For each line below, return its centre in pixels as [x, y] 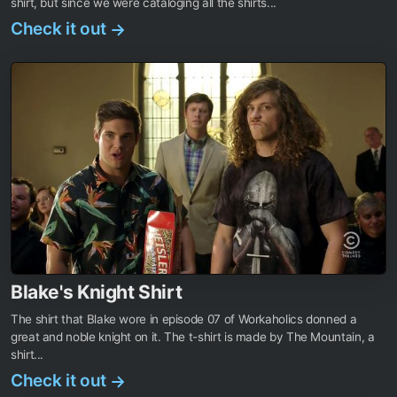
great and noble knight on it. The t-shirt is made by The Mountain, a [193, 336]
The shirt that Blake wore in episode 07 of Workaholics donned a [184, 319]
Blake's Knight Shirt [97, 292]
